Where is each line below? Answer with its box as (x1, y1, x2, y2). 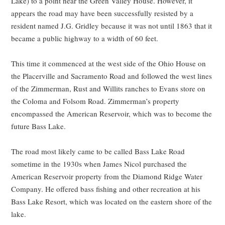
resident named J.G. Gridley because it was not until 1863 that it (11, 21, 212, 31)
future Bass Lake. (11, 121, 66, 132)
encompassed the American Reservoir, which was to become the (11, 108, 212, 119)
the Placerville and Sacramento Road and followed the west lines (11, 71, 212, 81)
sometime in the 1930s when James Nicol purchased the (11, 159, 187, 169)
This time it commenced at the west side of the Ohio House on (11, 58, 206, 69)
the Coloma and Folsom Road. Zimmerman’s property (11, 96, 180, 106)
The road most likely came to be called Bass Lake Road (11, 146, 185, 157)
